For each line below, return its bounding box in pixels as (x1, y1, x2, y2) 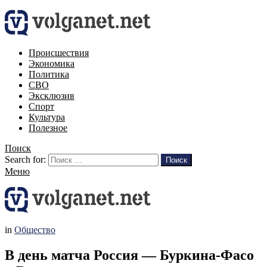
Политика (29, 69, 69, 79)
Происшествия (29, 48, 89, 58)
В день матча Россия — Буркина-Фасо (5, 247, 254, 263)
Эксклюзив (29, 91, 74, 101)
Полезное (29, 123, 67, 133)
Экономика (29, 58, 74, 69)
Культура (29, 112, 65, 122)
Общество (14, 225, 55, 235)
